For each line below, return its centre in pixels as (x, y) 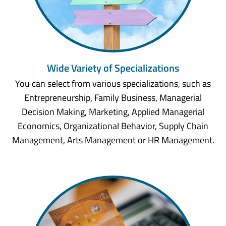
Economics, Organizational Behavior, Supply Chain (113, 126)
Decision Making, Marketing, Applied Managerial (113, 111)
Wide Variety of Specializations (113, 68)
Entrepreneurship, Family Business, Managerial (113, 97)
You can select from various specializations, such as (113, 83)
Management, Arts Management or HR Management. (113, 140)
